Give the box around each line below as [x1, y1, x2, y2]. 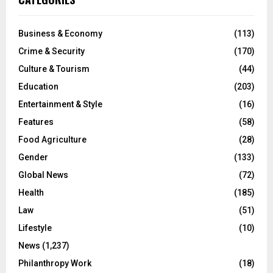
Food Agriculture [18, 134, 87, 144]
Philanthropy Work [18, 258, 91, 268]
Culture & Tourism [18, 63, 90, 74]
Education [18, 81, 58, 91]
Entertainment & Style [18, 99, 102, 109]
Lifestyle [18, 222, 52, 233]
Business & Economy [18, 28, 102, 38]
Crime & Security [18, 46, 85, 56]
